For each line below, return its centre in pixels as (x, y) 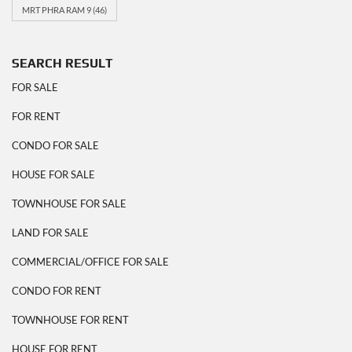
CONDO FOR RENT (57, 290)
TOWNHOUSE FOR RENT (70, 319)
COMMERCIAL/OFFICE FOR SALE (90, 261)
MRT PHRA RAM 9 (57, 9)
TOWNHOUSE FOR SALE (69, 203)
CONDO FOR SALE (55, 145)
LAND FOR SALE (50, 232)
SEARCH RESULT (62, 63)
